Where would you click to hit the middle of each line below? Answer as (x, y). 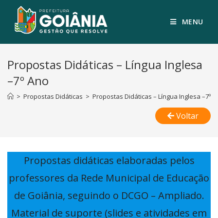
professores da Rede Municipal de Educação (109, 178)
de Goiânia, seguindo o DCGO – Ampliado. (109, 195)
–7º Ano (28, 81)
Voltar (187, 116)
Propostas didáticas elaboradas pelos (109, 160)
